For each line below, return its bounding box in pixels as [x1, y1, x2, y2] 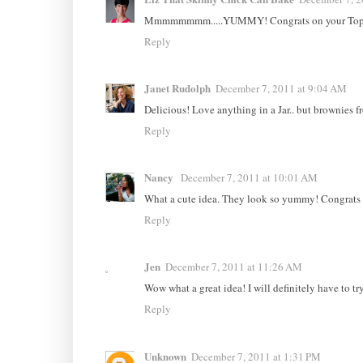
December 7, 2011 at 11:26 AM [164, 259, 302, 275]
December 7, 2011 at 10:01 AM [180, 170, 318, 186]
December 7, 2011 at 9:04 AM [215, 80, 347, 96]
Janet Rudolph [143, 79, 211, 96]
